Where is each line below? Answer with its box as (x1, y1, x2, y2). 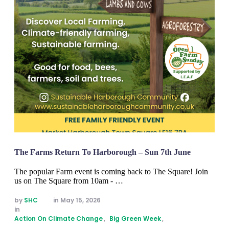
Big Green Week (109, 214, 161, 223)
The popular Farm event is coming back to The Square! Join (14, 167, 208, 176)
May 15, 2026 (60, 196, 101, 205)
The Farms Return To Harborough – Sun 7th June (14, 148, 191, 157)
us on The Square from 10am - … (14, 176, 123, 186)
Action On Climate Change (14, 214, 103, 223)
